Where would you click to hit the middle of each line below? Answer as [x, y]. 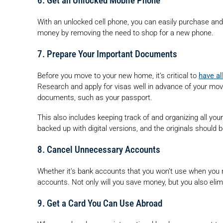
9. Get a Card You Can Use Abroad [100, 203]
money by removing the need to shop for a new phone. [125, 33]
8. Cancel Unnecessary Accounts [99, 150]
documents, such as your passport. [95, 97]
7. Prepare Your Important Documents [107, 54]
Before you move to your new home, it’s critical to [118, 75]
